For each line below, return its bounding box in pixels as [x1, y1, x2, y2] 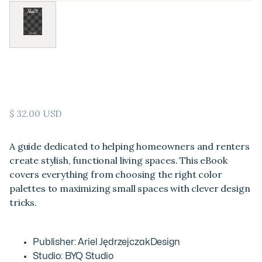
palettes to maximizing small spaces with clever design [9, 182, 250, 194]
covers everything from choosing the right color [9, 168, 222, 180]
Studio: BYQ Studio [33, 251, 114, 261]
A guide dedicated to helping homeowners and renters [9, 140, 250, 152]
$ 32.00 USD [9, 108, 63, 119]
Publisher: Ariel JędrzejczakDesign [33, 237, 180, 247]
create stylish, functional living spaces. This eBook [9, 154, 227, 166]
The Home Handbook [9, 71, 209, 92]
